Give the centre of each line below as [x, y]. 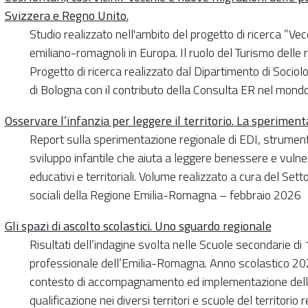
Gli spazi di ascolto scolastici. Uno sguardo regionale [138, 225]
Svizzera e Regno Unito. [66, 15]
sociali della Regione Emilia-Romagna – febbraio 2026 [165, 195]
